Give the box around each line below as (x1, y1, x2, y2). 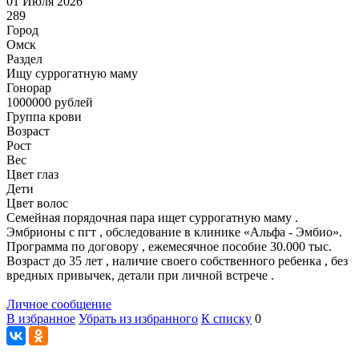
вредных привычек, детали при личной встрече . (6, 268, 274, 282)
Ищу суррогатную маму (6, 66, 138, 80)
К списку (201, 311, 252, 325)
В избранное (6, 311, 75, 325)
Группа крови (6, 109, 82, 123)
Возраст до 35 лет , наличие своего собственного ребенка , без (6, 253, 348, 268)
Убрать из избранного (79, 311, 198, 325)
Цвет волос (6, 196, 68, 210)
